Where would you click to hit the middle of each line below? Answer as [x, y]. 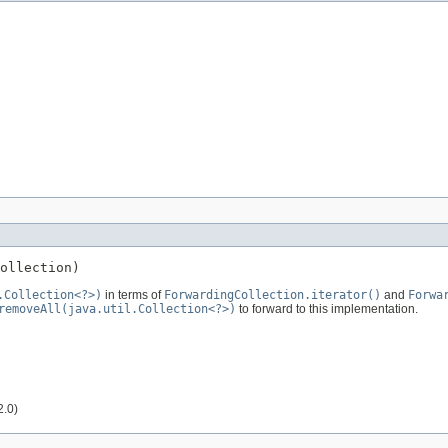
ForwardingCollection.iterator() [272, 294]
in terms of [133, 294]
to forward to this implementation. [327, 308]
